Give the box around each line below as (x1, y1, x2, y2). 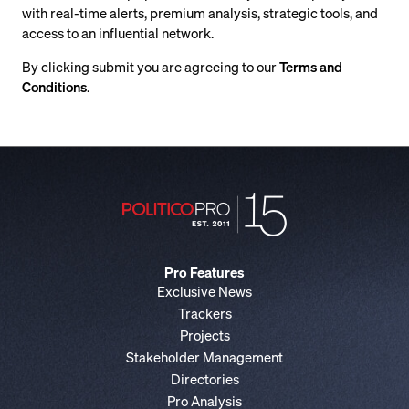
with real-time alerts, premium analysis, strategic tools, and (22, 4, 378, 22)
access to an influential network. (22, 24, 214, 42)
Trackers (177, 304, 232, 322)
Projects (179, 326, 230, 344)
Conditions (22, 78, 87, 96)
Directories (170, 370, 239, 388)
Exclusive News (157, 282, 252, 300)
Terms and (279, 58, 342, 76)
